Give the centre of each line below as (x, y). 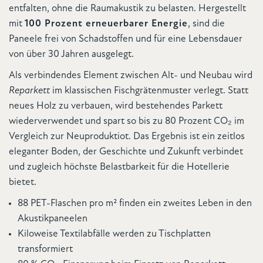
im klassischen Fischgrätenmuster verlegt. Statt (150, 91)
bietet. (23, 183)
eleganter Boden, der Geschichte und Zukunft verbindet (126, 152)
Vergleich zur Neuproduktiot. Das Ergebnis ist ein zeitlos (127, 137)
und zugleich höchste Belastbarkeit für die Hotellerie (119, 167)
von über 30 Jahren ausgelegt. (71, 55)
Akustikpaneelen (53, 219)
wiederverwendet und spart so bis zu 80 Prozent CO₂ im (127, 122)
